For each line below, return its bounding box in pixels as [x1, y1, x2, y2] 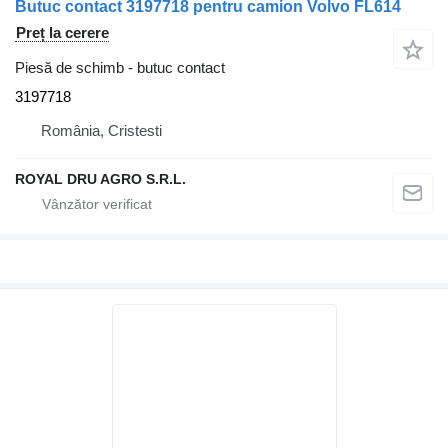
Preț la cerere [16, 24, 109, 42]
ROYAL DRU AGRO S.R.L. [15, 171, 186, 188]
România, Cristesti [41, 122, 162, 140]
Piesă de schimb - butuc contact [15, 59, 225, 77]
